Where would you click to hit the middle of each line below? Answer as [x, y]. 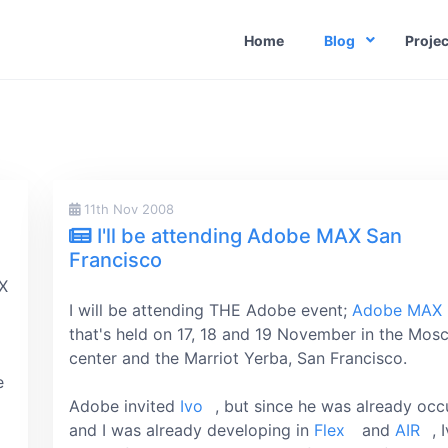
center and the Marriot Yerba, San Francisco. [238, 358]
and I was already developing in [191, 430]
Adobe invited [124, 406]
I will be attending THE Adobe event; [210, 310]
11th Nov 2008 [127, 209]
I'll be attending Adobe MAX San [247, 236]
